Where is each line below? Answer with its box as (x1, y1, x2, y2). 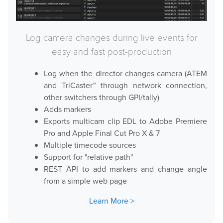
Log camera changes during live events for (25, 31, 198, 43)
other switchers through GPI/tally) (44, 91, 159, 103)
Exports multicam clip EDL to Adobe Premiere (44, 115, 207, 127)
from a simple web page (44, 175, 127, 187)
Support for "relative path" (44, 151, 133, 163)
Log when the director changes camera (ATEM (44, 67, 207, 79)
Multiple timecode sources (44, 139, 136, 151)
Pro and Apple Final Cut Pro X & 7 (44, 127, 160, 139)
